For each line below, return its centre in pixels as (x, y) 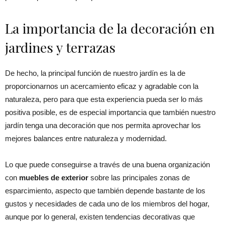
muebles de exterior (54, 177)
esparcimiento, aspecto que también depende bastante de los (105, 190)
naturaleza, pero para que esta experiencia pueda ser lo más (104, 99)
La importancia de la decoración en (110, 28)
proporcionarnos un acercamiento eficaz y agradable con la (102, 86)
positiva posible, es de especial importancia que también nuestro (110, 112)
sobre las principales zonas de (139, 177)
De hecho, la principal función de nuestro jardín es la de (95, 73)
